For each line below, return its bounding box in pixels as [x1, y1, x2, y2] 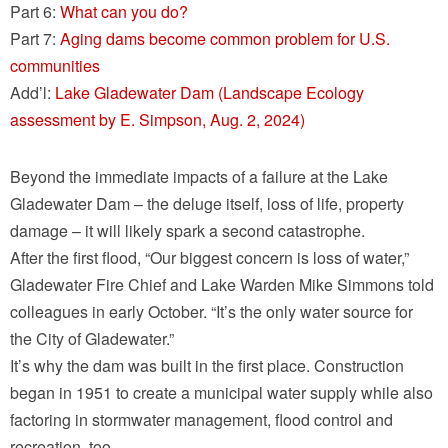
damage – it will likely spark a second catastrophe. [10, 219, 365, 243]
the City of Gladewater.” [10, 327, 174, 351]
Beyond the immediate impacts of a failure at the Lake [10, 165, 388, 189]
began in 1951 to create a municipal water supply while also [10, 381, 433, 405]
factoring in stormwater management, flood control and [10, 408, 393, 432]
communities [10, 54, 100, 78]
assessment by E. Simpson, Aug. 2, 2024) [10, 108, 305, 132]
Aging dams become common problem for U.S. [60, 27, 390, 51]
